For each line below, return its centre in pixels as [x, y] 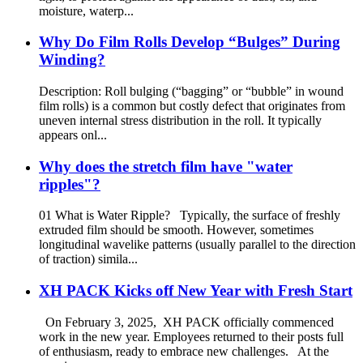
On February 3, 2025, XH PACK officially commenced [186, 322]
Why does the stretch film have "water [166, 166]
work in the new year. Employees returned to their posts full [191, 336]
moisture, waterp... [86, 11]
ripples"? [70, 184]
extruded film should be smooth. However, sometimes [176, 230]
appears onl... [73, 135]
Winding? [72, 60]
